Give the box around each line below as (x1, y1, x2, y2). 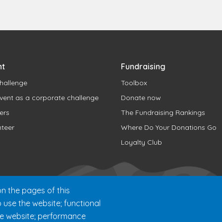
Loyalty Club (120, 137, 162, 147)
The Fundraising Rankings (120, 108, 205, 117)
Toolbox (120, 78, 147, 87)
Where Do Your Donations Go (120, 122, 217, 132)
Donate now (120, 93, 161, 102)
